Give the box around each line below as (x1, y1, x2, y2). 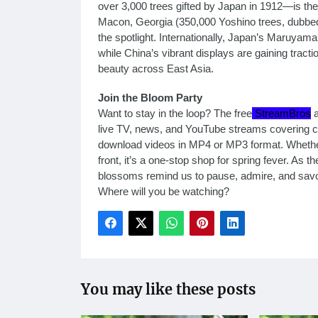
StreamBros (255, 106, 311, 119)
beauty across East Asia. (98, 62, 214, 75)
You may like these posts (81, 280, 256, 298)
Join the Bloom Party (98, 91, 202, 104)
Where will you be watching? (98, 185, 229, 197)
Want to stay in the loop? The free (98, 106, 252, 119)
